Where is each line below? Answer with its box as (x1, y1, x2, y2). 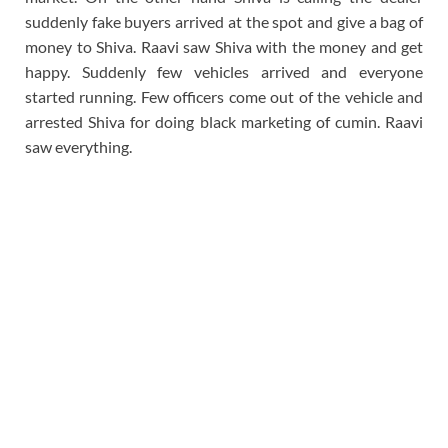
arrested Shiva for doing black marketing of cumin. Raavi (25, 111, 423, 131)
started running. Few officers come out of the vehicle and (25, 86, 423, 106)
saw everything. (25, 136, 132, 156)
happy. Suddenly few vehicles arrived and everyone (25, 61, 423, 81)
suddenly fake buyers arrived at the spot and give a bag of (25, 11, 423, 31)
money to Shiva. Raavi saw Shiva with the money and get (25, 36, 423, 56)
